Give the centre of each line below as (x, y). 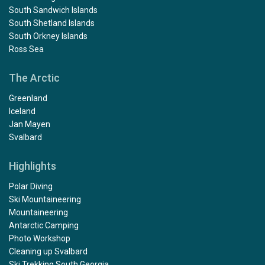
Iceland (22, 111)
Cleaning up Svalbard (48, 251)
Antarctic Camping (44, 225)
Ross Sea (26, 49)
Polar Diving (31, 186)
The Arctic (34, 77)
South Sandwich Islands (53, 10)
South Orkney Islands (48, 36)
